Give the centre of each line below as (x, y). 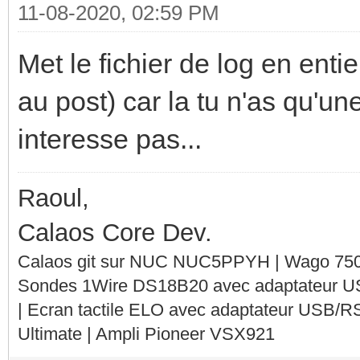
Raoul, (53, 198)
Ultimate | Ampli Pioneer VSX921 (146, 333)
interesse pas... (110, 139)
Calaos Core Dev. (115, 232)
